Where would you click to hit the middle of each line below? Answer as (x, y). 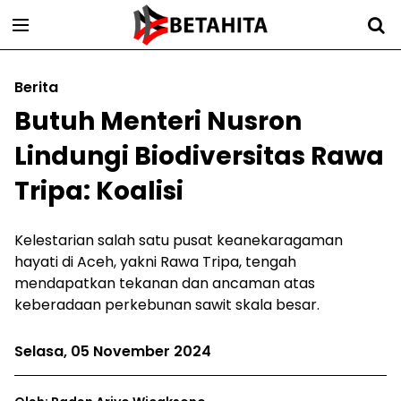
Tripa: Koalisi (99, 191)
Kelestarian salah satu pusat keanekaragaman (179, 240)
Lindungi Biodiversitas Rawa (199, 156)
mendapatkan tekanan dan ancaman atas (165, 283)
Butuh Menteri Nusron (158, 121)
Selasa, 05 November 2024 (113, 351)
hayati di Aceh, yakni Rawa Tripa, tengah (155, 262)
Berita (36, 87)
